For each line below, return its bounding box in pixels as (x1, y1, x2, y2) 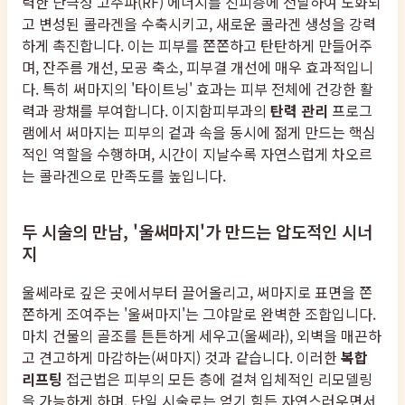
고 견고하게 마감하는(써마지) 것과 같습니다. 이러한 (22, 345, 341, 368)
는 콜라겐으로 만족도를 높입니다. (22, 165, 226, 187)
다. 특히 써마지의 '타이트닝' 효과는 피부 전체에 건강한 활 (22, 78, 373, 100)
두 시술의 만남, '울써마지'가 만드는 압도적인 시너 (22, 218, 372, 243)
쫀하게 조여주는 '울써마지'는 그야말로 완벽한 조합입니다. (22, 302, 376, 325)
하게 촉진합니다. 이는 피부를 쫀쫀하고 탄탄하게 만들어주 (22, 34, 372, 57)
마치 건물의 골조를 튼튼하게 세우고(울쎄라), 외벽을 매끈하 (22, 324, 381, 346)
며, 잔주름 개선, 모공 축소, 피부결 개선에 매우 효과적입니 (22, 56, 373, 79)
